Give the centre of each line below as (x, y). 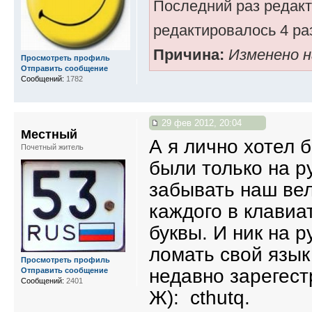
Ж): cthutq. (200, 297)
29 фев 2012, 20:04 (200, 123)
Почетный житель (52, 147)
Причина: (189, 54)
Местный (49, 134)
